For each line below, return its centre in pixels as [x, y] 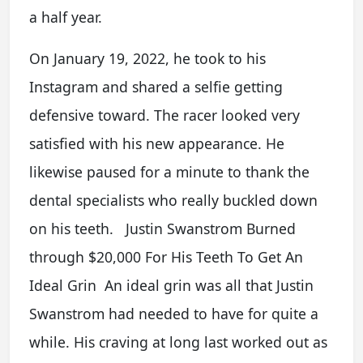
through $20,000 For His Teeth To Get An [166, 257]
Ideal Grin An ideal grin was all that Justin [171, 285]
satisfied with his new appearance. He [157, 143]
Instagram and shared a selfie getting [156, 87]
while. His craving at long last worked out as [178, 342]
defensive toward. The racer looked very [164, 115]
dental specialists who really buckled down [173, 200]
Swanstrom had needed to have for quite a [174, 314]
